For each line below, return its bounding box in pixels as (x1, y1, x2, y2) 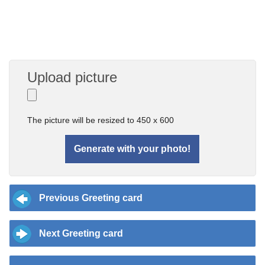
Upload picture (27, 69, 118, 85)
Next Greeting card (39, 228, 123, 238)
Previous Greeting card (39, 192, 143, 203)
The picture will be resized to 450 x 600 (27, 115, 174, 125)
